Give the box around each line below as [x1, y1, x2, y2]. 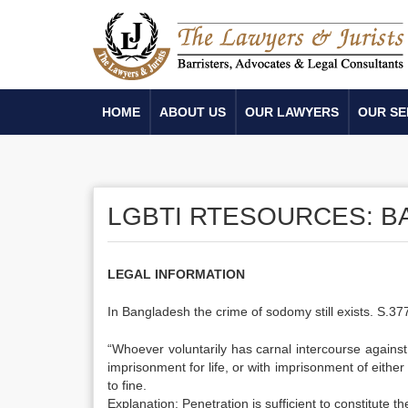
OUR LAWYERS [245, 105, 339, 119]
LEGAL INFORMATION [107, 267, 245, 281]
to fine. [107, 378, 147, 393]
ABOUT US [159, 105, 226, 119]
